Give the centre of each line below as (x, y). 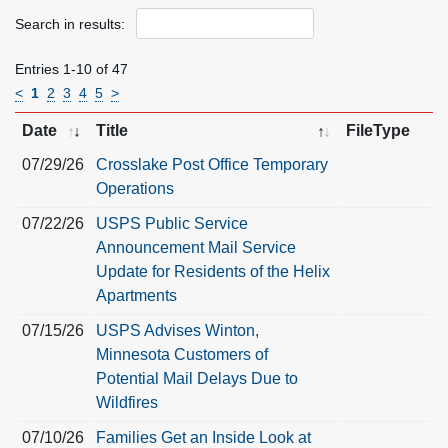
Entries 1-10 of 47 (71, 68)
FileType (377, 130)
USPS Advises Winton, (177, 330)
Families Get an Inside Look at (203, 437)
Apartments (136, 295)
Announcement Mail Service (195, 247)
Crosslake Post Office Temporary (211, 164)
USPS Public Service (171, 223)
